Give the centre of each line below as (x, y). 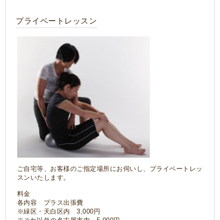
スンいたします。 (43, 177)
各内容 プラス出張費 (50, 202)
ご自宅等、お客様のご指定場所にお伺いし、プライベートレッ (110, 168)
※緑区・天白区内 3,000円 (58, 211)
